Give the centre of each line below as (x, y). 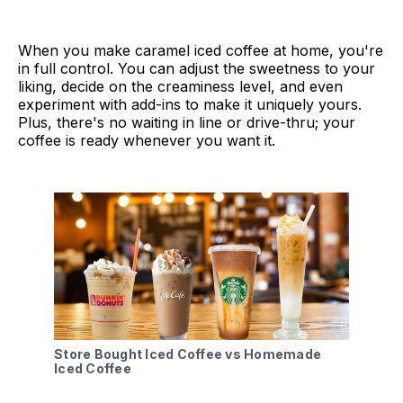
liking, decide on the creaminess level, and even (180, 87)
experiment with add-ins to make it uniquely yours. (190, 105)
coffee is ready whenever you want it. (147, 141)
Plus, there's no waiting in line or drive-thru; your (187, 123)
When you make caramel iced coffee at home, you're (201, 51)
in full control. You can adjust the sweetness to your (197, 69)
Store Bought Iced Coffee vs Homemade (188, 354)
